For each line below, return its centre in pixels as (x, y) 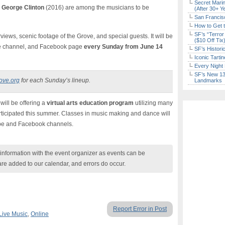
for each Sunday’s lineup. (55, 80)
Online (40, 214)
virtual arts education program (89, 103)
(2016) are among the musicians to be (97, 8)
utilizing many (153, 103)
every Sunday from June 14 (123, 47)
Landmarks (208, 80)
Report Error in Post (140, 209)
